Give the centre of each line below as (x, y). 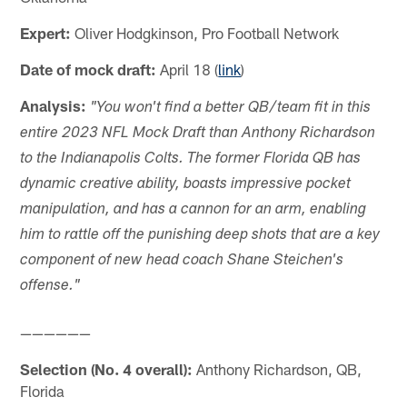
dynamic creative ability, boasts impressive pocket (186, 184)
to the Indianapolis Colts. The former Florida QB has (191, 159)
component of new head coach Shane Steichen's (182, 261)
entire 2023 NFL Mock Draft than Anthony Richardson (198, 134)
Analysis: (54, 105)
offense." (50, 286)
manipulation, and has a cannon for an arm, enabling (194, 210)
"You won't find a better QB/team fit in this (231, 108)
